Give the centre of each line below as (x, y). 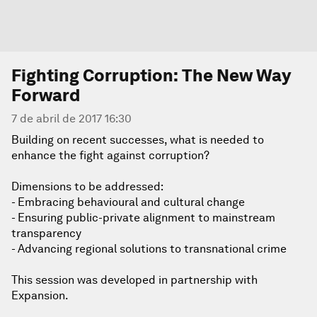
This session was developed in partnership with (134, 280)
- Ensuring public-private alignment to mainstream (143, 218)
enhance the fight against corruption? (110, 155)
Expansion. (40, 295)
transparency (46, 233)
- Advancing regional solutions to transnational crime (149, 249)
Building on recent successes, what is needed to (138, 140)
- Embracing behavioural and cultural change (128, 202)
